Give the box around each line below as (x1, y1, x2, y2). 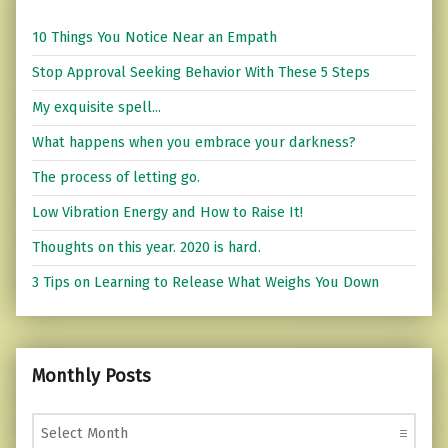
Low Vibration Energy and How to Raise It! (32, 203, 303, 222)
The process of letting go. (32, 168, 200, 187)
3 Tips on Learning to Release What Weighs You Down (32, 273, 379, 292)
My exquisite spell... (32, 98, 161, 117)
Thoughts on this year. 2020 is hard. (32, 238, 261, 257)
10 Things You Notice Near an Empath (32, 28, 277, 47)
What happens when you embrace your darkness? (32, 133, 356, 152)
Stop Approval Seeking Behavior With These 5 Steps (32, 63, 370, 82)
